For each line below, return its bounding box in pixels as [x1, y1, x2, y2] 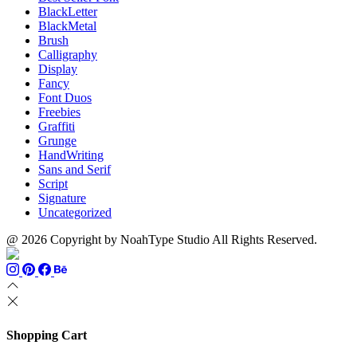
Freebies [38, 105, 80, 120]
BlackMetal [38, 19, 96, 33]
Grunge [38, 134, 76, 148]
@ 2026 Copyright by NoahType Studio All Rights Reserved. [6, 233, 317, 247]
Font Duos [38, 91, 92, 105]
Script [38, 177, 68, 191]
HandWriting [38, 148, 104, 163]
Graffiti [38, 120, 75, 134]
